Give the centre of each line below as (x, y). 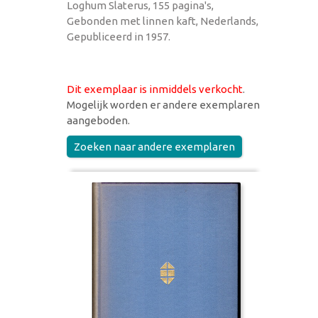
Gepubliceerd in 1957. (119, 36)
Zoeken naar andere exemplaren (154, 146)
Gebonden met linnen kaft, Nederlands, (163, 21)
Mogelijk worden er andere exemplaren (163, 104)
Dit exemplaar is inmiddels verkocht (155, 89)
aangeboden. (98, 120)
